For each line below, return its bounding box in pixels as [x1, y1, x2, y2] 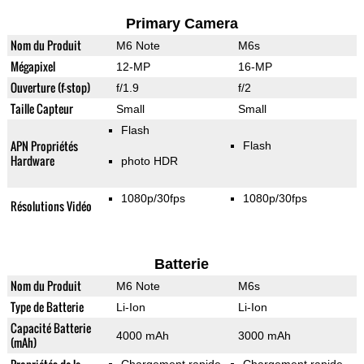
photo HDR [120, 154, 178, 168]
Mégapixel [10, 58, 55, 76]
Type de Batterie [10, 298, 84, 316]
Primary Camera [125, 15, 238, 32]
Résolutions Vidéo [10, 197, 92, 215]
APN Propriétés [10, 137, 78, 155]
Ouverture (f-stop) [10, 79, 90, 97]
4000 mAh [115, 329, 169, 343]
